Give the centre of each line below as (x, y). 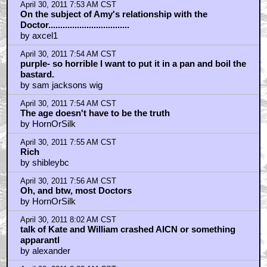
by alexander (45, 250)
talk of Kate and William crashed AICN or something (128, 229)
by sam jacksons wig (61, 85)
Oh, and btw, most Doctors (76, 190)
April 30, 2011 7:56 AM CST (68, 181)
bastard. (37, 74)
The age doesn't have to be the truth (95, 113)
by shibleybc (44, 162)
